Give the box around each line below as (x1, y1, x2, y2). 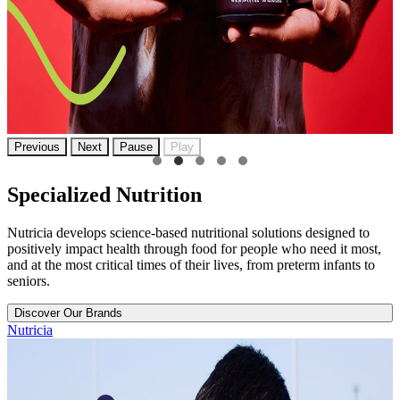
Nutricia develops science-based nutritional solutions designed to (7, 224, 370, 240)
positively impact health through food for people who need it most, (7, 240, 381, 256)
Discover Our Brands (14, 305, 122, 320)
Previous (14, 139, 60, 154)
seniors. (7, 272, 54, 288)
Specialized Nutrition (7, 182, 202, 206)
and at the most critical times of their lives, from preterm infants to (7, 256, 375, 272)
